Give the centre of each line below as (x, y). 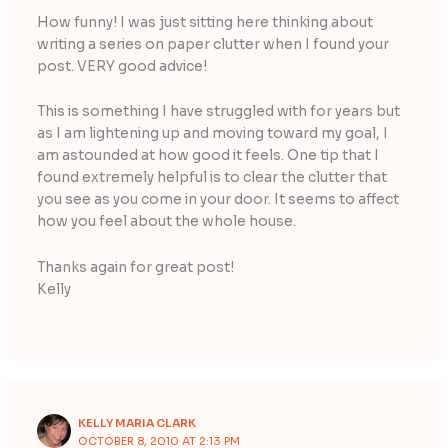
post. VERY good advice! (121, 66)
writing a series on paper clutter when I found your (212, 44)
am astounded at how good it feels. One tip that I (207, 156)
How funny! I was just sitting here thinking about (204, 22)
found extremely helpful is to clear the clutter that (211, 178)
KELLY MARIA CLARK (137, 423)
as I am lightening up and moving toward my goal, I (212, 134)
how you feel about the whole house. (166, 222)
